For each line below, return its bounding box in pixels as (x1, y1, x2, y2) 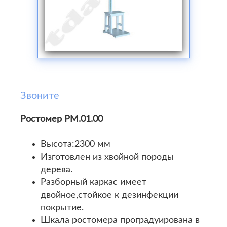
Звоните (20, 91, 59, 101)
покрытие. (41, 203, 84, 212)
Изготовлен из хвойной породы (41, 153, 174, 162)
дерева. (41, 165, 72, 174)
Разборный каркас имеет (41, 178, 146, 187)
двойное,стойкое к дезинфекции (41, 191, 178, 200)
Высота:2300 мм (41, 140, 110, 149)
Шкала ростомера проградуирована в (41, 216, 200, 225)
